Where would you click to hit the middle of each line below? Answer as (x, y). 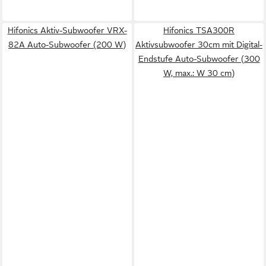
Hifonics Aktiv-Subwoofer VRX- (67, 30)
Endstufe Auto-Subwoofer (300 (199, 59)
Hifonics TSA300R (199, 30)
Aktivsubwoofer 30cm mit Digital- (199, 45)
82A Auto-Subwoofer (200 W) (67, 45)
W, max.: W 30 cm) (199, 73)
